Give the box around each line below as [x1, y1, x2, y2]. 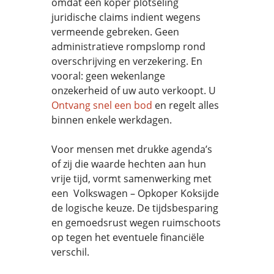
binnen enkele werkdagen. [51, 113, 172, 127]
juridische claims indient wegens [51, 10, 201, 24]
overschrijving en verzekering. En [51, 54, 202, 68]
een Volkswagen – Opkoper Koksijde [51, 187, 219, 200]
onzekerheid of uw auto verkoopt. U [51, 84, 216, 97]
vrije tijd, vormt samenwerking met [51, 172, 212, 185]
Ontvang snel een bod [51, 98, 152, 112]
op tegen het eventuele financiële [51, 231, 204, 244]
